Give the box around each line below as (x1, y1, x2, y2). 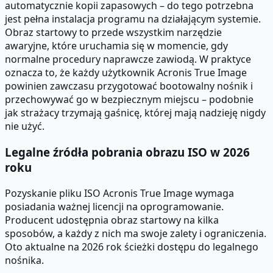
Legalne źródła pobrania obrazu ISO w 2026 (5, 144, 250, 160)
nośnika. (5, 253, 44, 267)
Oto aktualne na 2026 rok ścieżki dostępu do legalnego (5, 239, 258, 253)
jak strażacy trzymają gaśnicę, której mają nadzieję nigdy (5, 106, 266, 120)
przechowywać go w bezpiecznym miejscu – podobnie (5, 93, 253, 107)
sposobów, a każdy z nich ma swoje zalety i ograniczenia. (5, 226, 266, 240)
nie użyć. (5, 119, 44, 133)
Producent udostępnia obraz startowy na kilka (5, 213, 219, 227)
